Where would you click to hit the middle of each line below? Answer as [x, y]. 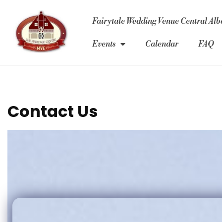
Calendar [162, 44]
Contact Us [53, 111]
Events [104, 44]
